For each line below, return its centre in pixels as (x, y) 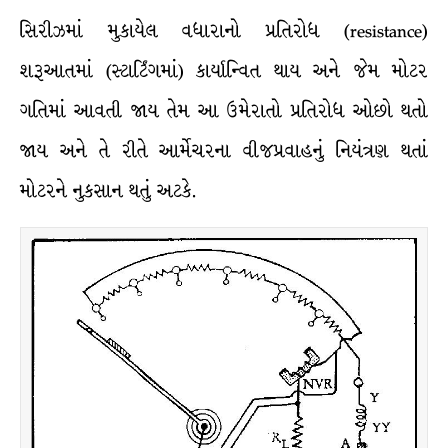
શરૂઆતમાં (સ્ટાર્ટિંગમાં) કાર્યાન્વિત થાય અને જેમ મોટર (224, 71)
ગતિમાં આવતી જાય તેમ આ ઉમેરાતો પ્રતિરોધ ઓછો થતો (224, 111)
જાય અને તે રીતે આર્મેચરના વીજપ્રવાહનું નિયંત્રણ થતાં (224, 151)
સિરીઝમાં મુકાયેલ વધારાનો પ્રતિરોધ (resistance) (224, 31)
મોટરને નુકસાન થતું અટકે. (108, 191)
